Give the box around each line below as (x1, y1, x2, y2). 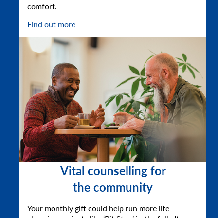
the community (73, 178, 153, 195)
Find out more (27, 18, 75, 30)
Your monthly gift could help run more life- (27, 202, 172, 214)
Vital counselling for (60, 162, 166, 179)
